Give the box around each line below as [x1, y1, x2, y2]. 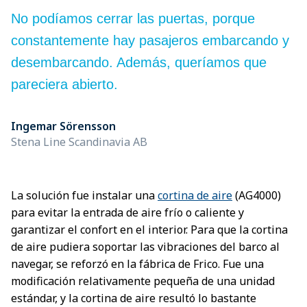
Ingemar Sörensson [11, 119, 116, 134]
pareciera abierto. [11, 77, 118, 92]
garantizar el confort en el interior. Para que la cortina [11, 222, 288, 237]
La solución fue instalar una [11, 188, 158, 203]
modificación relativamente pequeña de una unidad [11, 273, 275, 288]
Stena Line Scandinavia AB [11, 134, 147, 149]
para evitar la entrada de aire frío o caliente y [11, 205, 244, 220]
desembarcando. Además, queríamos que [11, 55, 267, 70]
